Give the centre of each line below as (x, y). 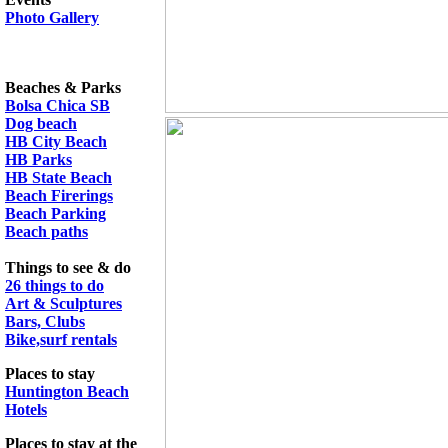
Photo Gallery (52, 17)
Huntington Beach (67, 391)
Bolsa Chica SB (57, 105)
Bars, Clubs (45, 321)
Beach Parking (55, 213)
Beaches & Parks (63, 87)
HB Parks (38, 159)
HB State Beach (58, 177)
